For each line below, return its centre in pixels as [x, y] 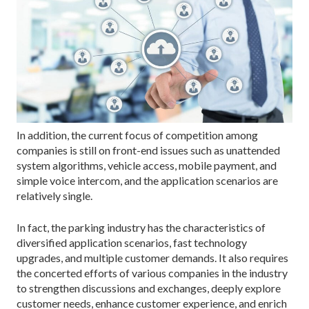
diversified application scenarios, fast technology [132, 242]
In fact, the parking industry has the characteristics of [141, 227]
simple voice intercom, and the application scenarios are [147, 180]
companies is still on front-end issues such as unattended [148, 150]
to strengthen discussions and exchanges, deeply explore [149, 288]
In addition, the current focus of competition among [137, 134]
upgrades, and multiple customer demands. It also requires [152, 257]
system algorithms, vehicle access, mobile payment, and [147, 165]
